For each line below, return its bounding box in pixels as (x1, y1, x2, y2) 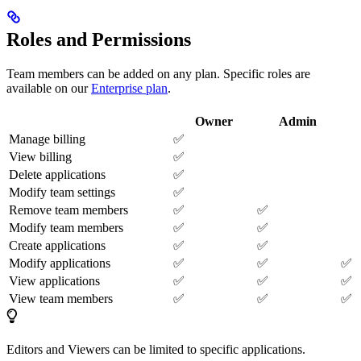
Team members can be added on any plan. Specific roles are (6, 67, 310, 81)
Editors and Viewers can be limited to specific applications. (6, 342, 305, 357)
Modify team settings (9, 185, 115, 200)
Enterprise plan (91, 81, 168, 96)
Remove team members (9, 203, 128, 218)
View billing (9, 150, 72, 164)
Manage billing (9, 132, 85, 147)
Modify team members (9, 221, 123, 235)
